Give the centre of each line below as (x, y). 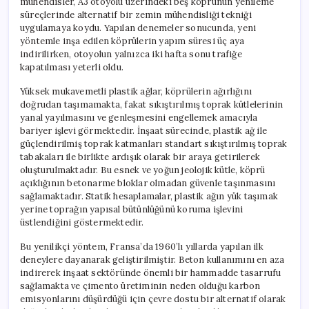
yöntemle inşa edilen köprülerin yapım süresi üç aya (132, 41)
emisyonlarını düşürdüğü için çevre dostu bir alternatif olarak (153, 299)
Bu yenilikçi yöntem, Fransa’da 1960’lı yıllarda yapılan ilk (142, 246)
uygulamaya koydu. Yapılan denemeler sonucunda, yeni (138, 28)
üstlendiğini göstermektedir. (82, 222)
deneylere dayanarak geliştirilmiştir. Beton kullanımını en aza (152, 259)
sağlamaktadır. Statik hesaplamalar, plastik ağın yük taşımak (149, 196)
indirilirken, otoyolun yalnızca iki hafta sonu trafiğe (131, 54)
